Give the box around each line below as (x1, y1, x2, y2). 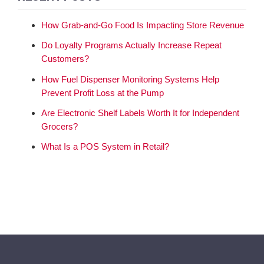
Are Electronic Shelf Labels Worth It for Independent (41, 107, 239, 118)
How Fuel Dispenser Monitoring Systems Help (41, 74, 219, 84)
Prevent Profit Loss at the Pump (41, 87, 164, 98)
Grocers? (41, 121, 78, 131)
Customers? (41, 54, 89, 64)
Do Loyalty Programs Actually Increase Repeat (41, 40, 222, 51)
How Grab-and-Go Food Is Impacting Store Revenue (41, 20, 244, 31)
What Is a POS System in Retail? (41, 141, 169, 152)
